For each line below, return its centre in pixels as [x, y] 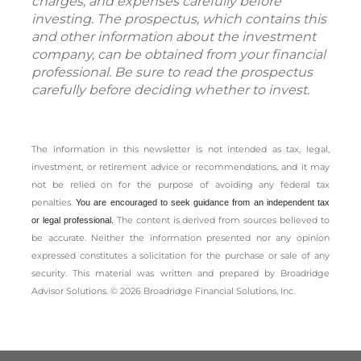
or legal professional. [74, 220]
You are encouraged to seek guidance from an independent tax [203, 202]
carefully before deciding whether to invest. [170, 89]
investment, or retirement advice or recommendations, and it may [180, 166]
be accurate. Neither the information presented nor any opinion [180, 237]
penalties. [54, 202]
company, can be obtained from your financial [178, 54]
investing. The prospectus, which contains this [179, 19]
